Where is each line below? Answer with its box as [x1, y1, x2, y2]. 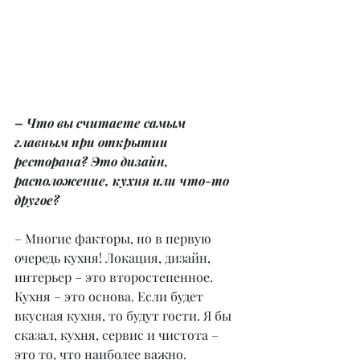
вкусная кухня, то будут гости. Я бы [14, 306, 235, 324]
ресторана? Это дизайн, [14, 152, 172, 170]
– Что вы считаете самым [14, 113, 189, 131]
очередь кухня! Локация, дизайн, [14, 248, 214, 266]
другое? [14, 190, 59, 208]
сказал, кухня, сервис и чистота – [14, 325, 222, 343]
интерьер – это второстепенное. [14, 268, 216, 285]
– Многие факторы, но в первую [14, 229, 215, 247]
